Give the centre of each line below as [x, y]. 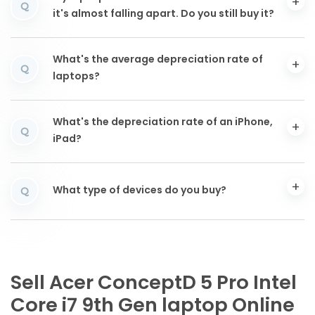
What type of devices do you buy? [140, 191]
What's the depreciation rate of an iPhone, [163, 123]
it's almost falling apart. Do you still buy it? [163, 15]
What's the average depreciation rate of [158, 60]
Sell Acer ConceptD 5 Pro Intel [154, 284]
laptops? [76, 77]
